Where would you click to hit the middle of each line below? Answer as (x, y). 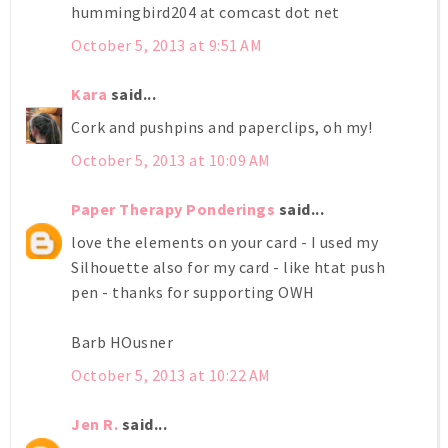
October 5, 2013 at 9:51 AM (166, 44)
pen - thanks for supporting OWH (193, 291)
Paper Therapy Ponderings (173, 208)
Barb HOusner (122, 341)
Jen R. (94, 423)
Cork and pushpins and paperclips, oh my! (221, 126)
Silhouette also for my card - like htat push (228, 266)
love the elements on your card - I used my (224, 241)
